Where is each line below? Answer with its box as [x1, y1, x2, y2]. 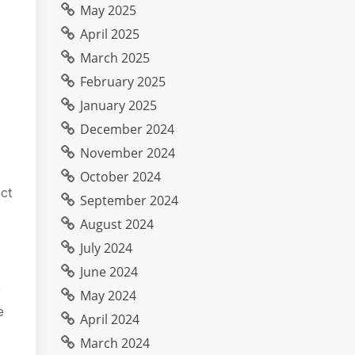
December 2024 [80, 120, 174, 138]
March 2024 [80, 334, 150, 352]
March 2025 [80, 49, 150, 67]
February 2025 [80, 73, 166, 90]
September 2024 [80, 192, 178, 209]
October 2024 [80, 168, 161, 185]
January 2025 [80, 97, 157, 114]
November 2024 [80, 144, 175, 162]
